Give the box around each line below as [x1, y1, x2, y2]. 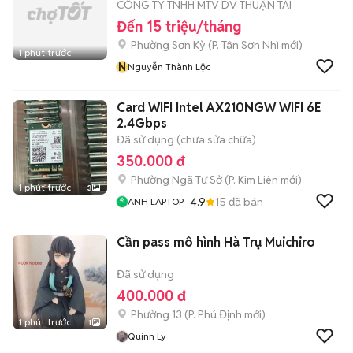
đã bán [226, 194, 263, 209]
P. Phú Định [188, 307, 242, 321]
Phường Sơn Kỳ [131, 38, 206, 52]
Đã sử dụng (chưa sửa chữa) [117, 132, 256, 147]
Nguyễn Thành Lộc [128, 61, 210, 72]
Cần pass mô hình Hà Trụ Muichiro [117, 234, 315, 251]
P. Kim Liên [229, 173, 278, 187]
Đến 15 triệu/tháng [117, 17, 241, 35]
